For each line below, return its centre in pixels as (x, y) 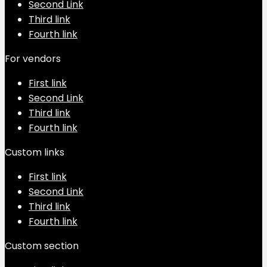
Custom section (42, 246)
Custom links (35, 152)
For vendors (33, 58)
